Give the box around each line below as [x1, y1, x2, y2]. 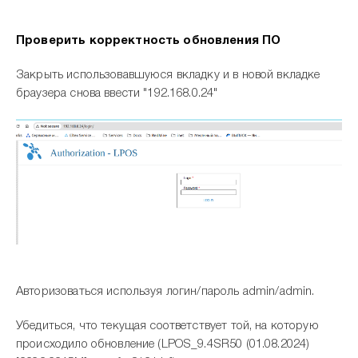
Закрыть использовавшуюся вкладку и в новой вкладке [16, 69, 320, 81]
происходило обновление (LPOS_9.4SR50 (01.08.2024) [16, 338, 310, 350]
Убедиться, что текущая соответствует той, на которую [16, 320, 319, 332]
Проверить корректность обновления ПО [16, 34, 281, 46]
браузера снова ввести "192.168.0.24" [16, 87, 218, 99]
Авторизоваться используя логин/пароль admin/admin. [16, 285, 315, 297]
